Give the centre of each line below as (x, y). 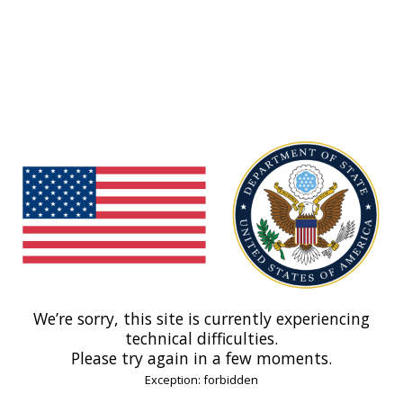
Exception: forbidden (201, 380)
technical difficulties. (201, 339)
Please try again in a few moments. (201, 358)
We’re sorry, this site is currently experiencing (201, 319)
